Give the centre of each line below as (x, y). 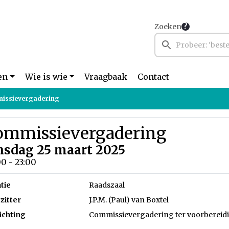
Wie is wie (46, 77)
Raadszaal (107, 185)
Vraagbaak (106, 77)
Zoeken (168, 27)
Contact (154, 77)
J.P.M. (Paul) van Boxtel (129, 200)
